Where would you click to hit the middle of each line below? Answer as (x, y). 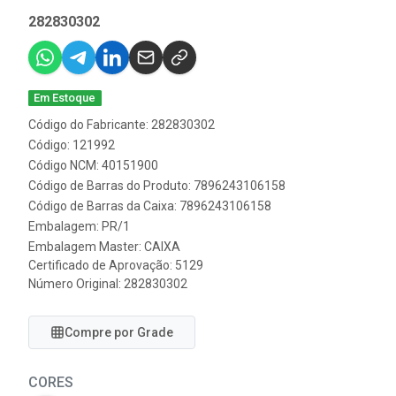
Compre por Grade (119, 332)
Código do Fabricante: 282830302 (122, 125)
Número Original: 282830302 (108, 284)
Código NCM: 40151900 (93, 165)
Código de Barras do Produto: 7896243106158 (157, 186)
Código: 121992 (72, 145)
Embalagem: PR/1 (79, 226)
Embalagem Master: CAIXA (104, 247)
